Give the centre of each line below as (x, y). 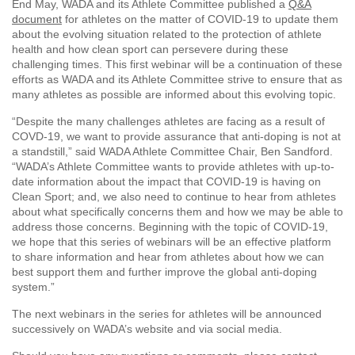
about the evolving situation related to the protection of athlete (167, 34)
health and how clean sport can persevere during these (150, 50)
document (37, 19)
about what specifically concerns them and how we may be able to (177, 212)
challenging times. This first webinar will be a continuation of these (177, 65)
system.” (33, 287)
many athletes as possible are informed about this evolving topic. (174, 95)
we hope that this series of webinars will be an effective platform (172, 242)
